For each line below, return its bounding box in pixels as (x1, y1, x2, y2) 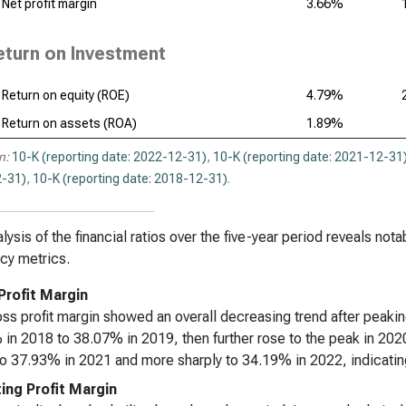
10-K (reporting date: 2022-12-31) (12, 150, 207, 164)
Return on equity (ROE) (2, 88, 130, 102)
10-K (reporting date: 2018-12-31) (33, 171, 227, 186)
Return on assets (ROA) (2, 116, 137, 130)
